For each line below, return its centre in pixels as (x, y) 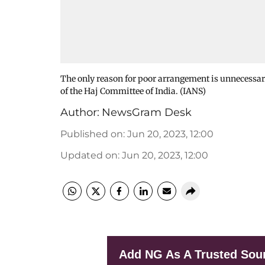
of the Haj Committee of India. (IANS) (133, 91)
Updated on (89, 155)
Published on (92, 134)
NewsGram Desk (147, 112)
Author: (80, 112)
